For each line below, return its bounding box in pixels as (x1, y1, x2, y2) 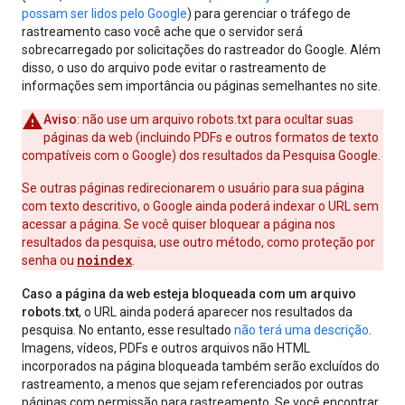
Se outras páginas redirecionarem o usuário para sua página (22, 181, 364, 195)
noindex (77, 251, 132, 268)
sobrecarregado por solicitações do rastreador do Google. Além (22, 42, 381, 57)
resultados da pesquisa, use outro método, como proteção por (22, 235, 375, 250)
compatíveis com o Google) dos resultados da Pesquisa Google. (22, 148, 381, 163)
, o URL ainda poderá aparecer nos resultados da (79, 305, 353, 319)
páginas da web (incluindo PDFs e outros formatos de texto (43, 130, 379, 145)
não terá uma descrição (234, 323, 369, 337)
